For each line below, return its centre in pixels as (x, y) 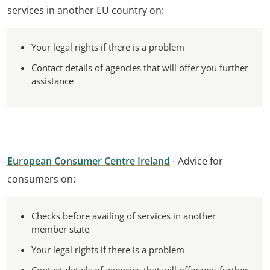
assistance (52, 81)
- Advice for (196, 161)
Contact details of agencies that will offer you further (140, 67)
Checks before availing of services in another (124, 216)
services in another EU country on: (86, 10)
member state (60, 229)
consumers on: (41, 179)
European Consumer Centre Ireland (89, 161)
